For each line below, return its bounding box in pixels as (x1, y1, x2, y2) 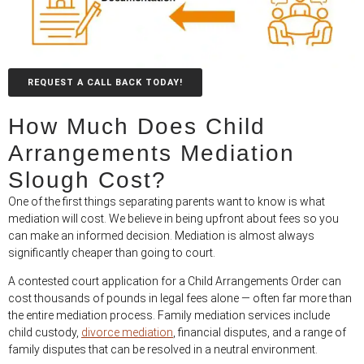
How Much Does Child (8, 114, 266, 140)
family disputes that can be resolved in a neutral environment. (8, 343, 318, 357)
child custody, (8, 326, 81, 340)
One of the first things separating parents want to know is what (8, 195, 325, 209)
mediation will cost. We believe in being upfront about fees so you (8, 212, 339, 226)
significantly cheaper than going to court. (8, 246, 215, 260)
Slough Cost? (8, 167, 167, 193)
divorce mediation (81, 326, 173, 340)
